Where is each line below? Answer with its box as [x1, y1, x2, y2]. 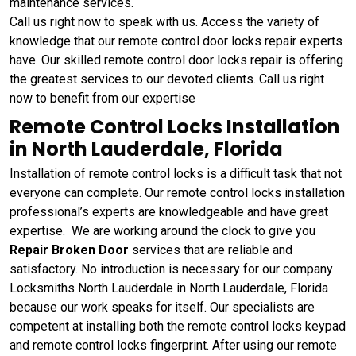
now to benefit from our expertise [10, 90, 195, 106]
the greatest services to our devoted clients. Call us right [10, 71, 324, 87]
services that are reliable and [129, 242, 292, 257]
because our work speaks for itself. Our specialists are [10, 299, 315, 315]
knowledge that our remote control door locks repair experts [10, 33, 342, 48]
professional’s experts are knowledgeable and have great [10, 203, 328, 219]
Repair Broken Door [10, 242, 129, 257]
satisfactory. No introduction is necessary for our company [10, 261, 333, 277]
